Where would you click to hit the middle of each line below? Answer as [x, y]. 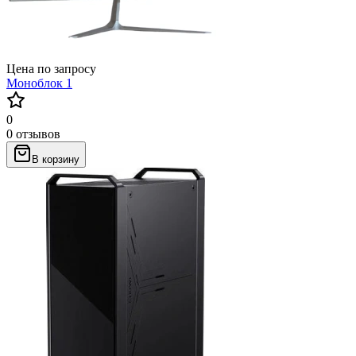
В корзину [56, 159]
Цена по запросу [51, 68]
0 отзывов [33, 133]
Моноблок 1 [39, 83]
